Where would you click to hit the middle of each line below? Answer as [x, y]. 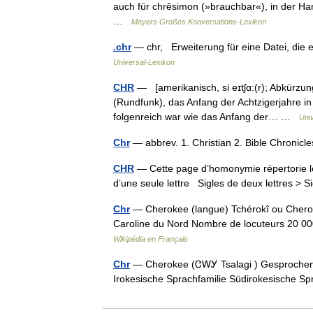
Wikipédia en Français [151, 239]
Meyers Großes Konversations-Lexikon [199, 22]
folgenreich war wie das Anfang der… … [206, 117]
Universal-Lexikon [144, 62]
